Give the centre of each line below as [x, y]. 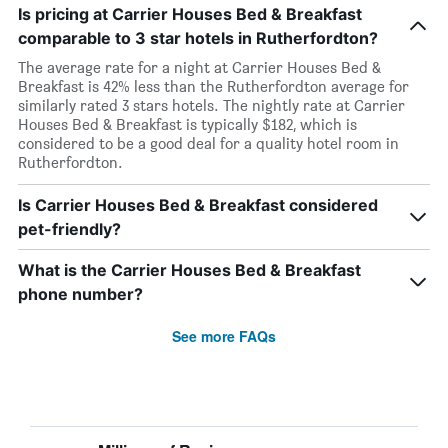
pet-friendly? [69, 229]
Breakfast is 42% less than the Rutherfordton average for [213, 86]
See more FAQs [224, 336]
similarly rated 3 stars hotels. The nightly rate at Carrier [211, 105]
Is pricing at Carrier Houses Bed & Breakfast [190, 14]
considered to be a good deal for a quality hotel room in [208, 143]
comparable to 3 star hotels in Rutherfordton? [198, 38]
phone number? [80, 294]
